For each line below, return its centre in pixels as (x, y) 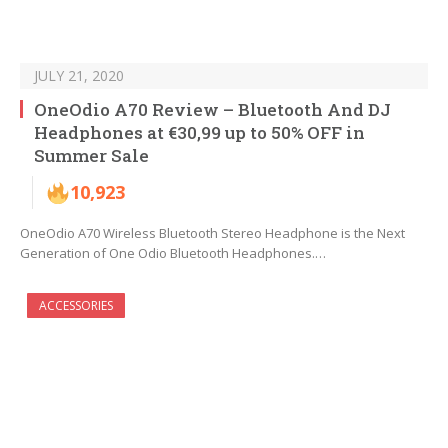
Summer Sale (91, 156)
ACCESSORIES (76, 306)
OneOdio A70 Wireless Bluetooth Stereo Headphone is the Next (212, 233)
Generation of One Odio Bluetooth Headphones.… (173, 253)
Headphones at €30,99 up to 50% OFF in (199, 133)
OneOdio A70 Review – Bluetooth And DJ (212, 110)
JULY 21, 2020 (79, 76)
